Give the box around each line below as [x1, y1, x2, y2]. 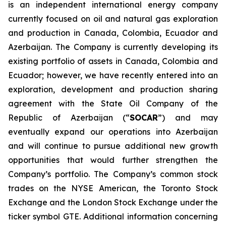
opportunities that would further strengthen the [8, 155, 218, 165]
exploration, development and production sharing [8, 84, 218, 94]
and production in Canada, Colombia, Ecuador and [8, 28, 218, 38]
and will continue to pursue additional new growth [8, 141, 218, 151]
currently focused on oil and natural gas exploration [8, 14, 218, 24]
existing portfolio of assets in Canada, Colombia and [8, 56, 218, 66]
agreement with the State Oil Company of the [8, 98, 218, 108]
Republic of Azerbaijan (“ [8, 112, 130, 123]
